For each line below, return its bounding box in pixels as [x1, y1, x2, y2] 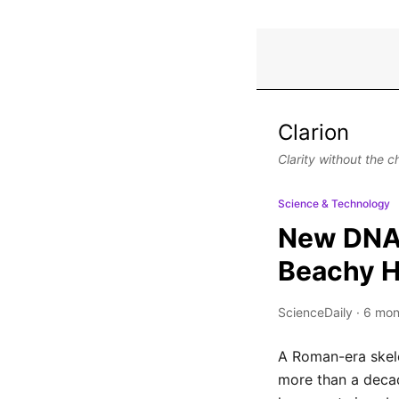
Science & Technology [278, 197, 390, 210]
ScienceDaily [278, 305, 353, 320]
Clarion [278, 119, 349, 145]
